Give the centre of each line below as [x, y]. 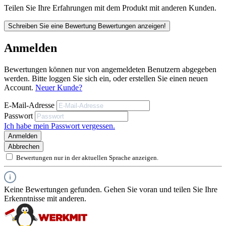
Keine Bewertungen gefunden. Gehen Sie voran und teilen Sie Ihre [111, 189]
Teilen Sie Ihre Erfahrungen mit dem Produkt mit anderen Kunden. [110, 8]
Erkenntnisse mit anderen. [45, 198]
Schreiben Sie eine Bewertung [53, 26]
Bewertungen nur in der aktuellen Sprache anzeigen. [87, 157]
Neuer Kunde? [59, 87]
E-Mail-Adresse [30, 105]
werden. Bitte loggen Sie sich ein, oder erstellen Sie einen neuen [106, 78]
